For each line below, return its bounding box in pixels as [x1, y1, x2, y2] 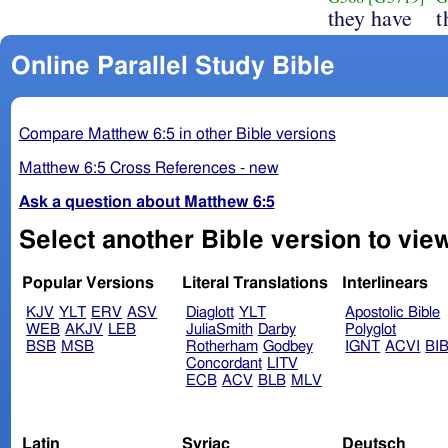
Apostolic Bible [345, 305, 441, 321]
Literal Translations [181, 275, 328, 292]
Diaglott [185, 305, 234, 321]
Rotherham [185, 339, 258, 355]
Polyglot [345, 322, 397, 338]
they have [327, 2, 412, 32]
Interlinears [341, 275, 428, 292]
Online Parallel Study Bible [10, 53, 335, 79]
